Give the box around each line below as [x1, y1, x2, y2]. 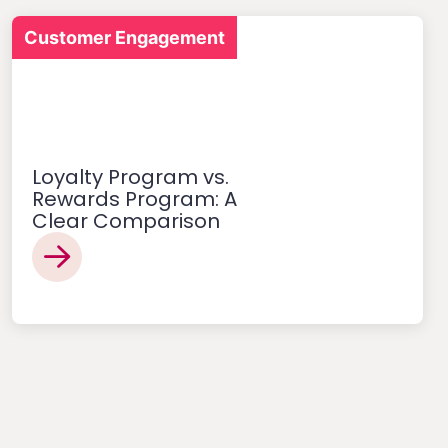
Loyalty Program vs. [31, 163, 229, 192]
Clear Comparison [31, 207, 220, 236]
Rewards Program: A [31, 185, 237, 214]
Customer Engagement [23, 27, 225, 49]
